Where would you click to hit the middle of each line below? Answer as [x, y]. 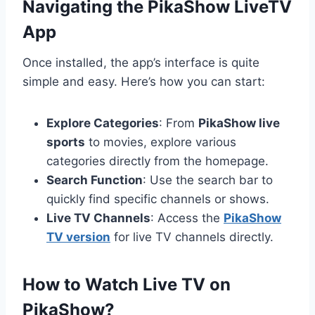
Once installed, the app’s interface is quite [141, 63]
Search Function [95, 180]
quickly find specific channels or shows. [158, 199]
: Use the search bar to [208, 180]
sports [66, 142]
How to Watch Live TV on [127, 285]
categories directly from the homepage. [157, 161]
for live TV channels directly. [192, 237]
